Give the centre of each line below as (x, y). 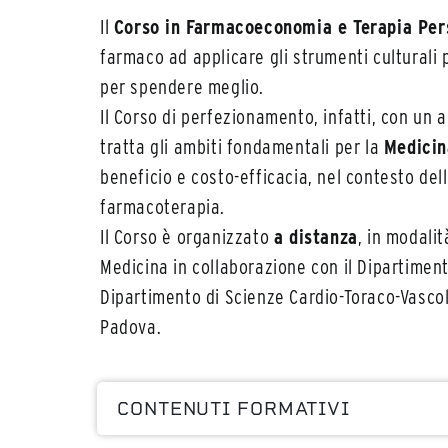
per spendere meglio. (182, 86)
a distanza (315, 236)
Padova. (131, 326)
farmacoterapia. (162, 206)
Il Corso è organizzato (187, 236)
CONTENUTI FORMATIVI (234, 408)
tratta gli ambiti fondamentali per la (242, 146)
